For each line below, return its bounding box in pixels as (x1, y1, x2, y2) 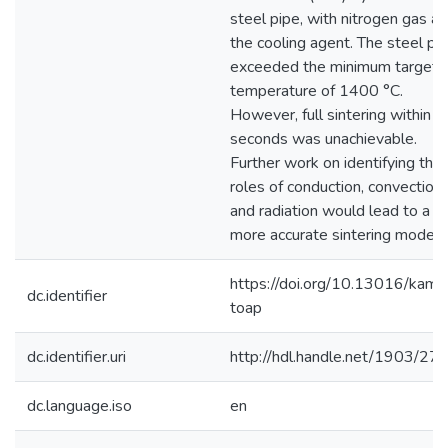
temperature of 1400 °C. (230, 80, 403, 102)
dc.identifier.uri (27, 346, 126, 368)
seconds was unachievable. (230, 128, 417, 150)
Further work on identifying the (230, 152, 442, 174)
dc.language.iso (27, 395, 132, 417)
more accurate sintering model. (230, 224, 442, 246)
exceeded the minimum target (230, 56, 438, 78)
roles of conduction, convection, (230, 176, 445, 198)
